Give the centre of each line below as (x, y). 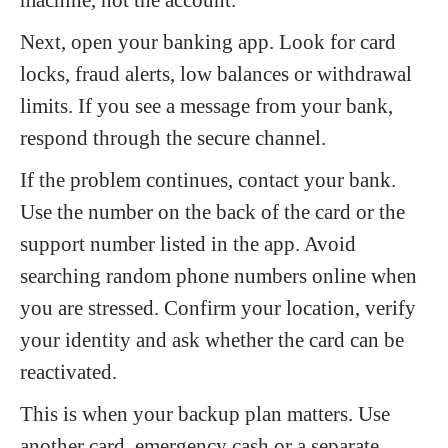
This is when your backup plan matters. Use (205, 413)
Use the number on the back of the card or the (212, 211)
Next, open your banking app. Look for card (208, 41)
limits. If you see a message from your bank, (206, 105)
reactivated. (68, 371)
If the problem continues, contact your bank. (208, 179)
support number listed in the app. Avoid (188, 243)
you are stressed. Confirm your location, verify (218, 307)
